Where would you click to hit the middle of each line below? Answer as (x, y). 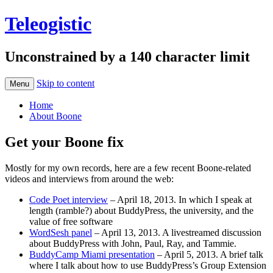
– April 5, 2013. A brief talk (209, 254)
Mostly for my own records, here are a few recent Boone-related (128, 168)
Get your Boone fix (64, 142)
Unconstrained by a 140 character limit (127, 56)
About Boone (55, 116)
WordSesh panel (61, 232)
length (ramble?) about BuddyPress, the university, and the (141, 210)
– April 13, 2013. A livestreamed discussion (177, 232)
